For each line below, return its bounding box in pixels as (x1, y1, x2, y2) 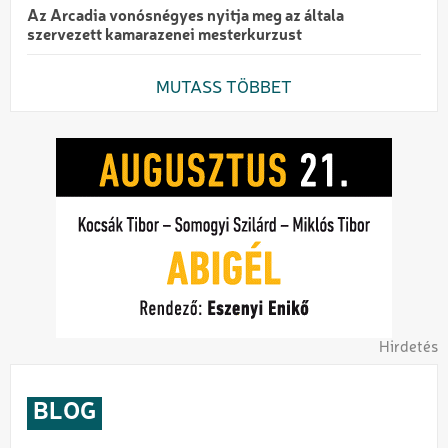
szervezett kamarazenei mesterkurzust (27, 28, 302, 45)
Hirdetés (379, 340, 438, 357)
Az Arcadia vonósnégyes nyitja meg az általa (27, 9, 344, 26)
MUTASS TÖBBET (156, 80, 292, 98)
